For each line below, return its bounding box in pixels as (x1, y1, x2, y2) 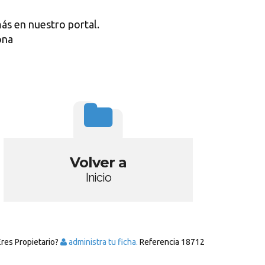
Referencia (138, 237, 181, 247)
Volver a (70, 154, 127, 171)
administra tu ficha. (67, 237, 138, 247)
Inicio (85, 170, 111, 185)
